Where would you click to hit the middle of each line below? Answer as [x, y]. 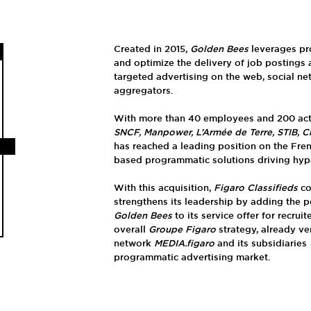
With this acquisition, [163, 188]
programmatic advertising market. [192, 258]
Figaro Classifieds [255, 188]
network [134, 244]
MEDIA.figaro [184, 244]
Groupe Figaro [182, 230]
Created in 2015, [152, 50]
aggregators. [143, 91]
